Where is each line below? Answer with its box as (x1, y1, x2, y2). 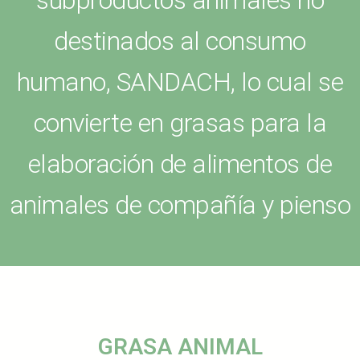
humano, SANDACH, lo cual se (16, 67, 344, 98)
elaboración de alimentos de (27, 149, 333, 180)
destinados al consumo (54, 26, 306, 57)
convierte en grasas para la (33, 108, 327, 139)
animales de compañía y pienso (9, 190, 351, 221)
